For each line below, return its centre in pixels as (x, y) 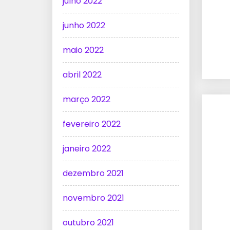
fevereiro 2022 (92, 124)
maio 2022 (83, 50)
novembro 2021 (93, 198)
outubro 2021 (88, 223)
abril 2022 (82, 75)
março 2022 (87, 100)
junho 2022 (84, 26)
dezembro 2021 (93, 174)
